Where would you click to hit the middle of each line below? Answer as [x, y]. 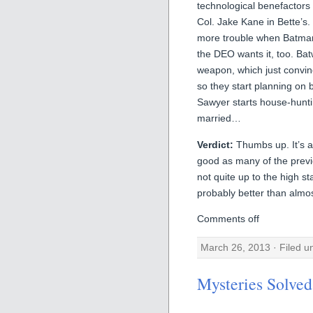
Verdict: [215, 144]
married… [219, 118]
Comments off [228, 218]
